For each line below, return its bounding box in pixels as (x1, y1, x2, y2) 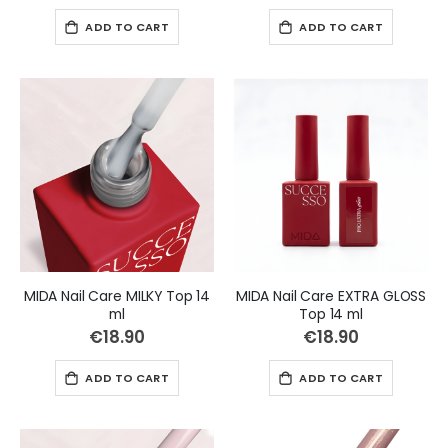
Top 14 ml (299, 303, 363, 324)
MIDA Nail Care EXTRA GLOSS (235, 285, 427, 306)
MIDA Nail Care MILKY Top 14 (23, 285, 211, 306)
